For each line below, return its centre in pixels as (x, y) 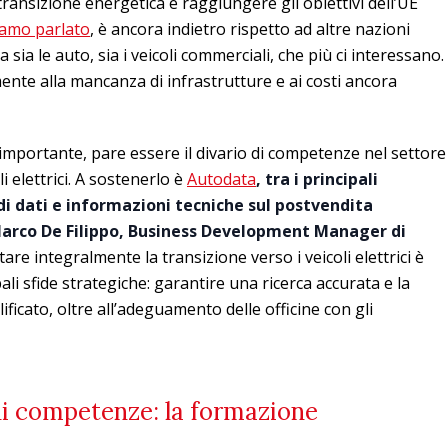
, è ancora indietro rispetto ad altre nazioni (250, 29)
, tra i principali (317, 179)
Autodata (221, 179)
